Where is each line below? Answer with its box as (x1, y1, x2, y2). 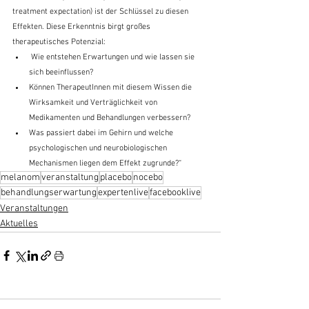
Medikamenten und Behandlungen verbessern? (29, 113, 192, 123)
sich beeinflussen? (29, 68, 93, 78)
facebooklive (150, 187, 201, 199)
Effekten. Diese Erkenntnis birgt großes (12, 22, 152, 32)
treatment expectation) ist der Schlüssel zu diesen (12, 7, 190, 17)
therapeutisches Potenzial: (12, 37, 106, 48)
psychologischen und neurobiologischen (29, 143, 169, 154)
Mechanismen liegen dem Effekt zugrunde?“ (29, 159, 181, 169)
